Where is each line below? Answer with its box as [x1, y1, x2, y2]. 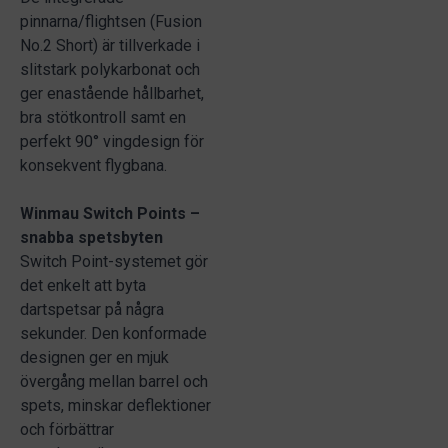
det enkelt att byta [20, 276, 146, 295]
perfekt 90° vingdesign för [20, 132, 204, 151]
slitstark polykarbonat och [20, 60, 200, 79]
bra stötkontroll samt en [20, 108, 186, 127]
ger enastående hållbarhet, [20, 84, 204, 103]
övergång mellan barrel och [20, 372, 208, 391]
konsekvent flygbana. [20, 156, 167, 175]
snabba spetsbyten [20, 228, 163, 247]
